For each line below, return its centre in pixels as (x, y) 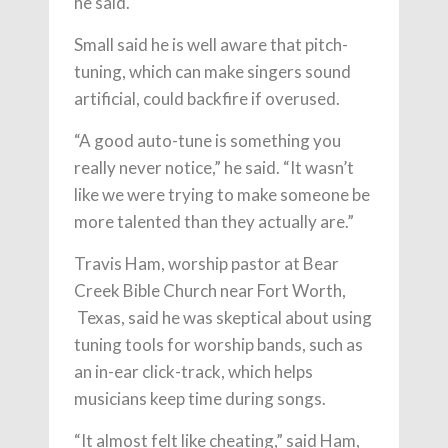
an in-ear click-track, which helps (193, 371)
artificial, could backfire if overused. (207, 98)
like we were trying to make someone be (222, 194)
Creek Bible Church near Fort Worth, (210, 290)
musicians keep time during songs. (200, 398)
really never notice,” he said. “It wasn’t (214, 167)
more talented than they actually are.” (214, 221)
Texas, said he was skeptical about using (223, 317)
